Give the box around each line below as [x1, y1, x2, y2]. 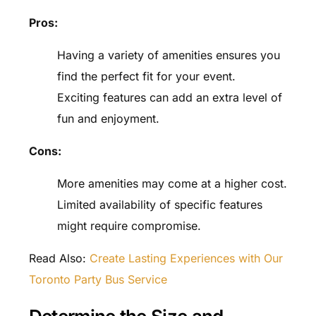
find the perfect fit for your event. [56, 69, 236, 84]
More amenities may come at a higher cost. [56, 176, 287, 191]
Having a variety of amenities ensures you [56, 48, 280, 63]
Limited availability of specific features [56, 197, 262, 212]
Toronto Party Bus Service [28, 272, 167, 287]
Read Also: [28, 251, 90, 266]
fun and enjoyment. [56, 111, 159, 126]
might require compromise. [56, 219, 201, 233]
